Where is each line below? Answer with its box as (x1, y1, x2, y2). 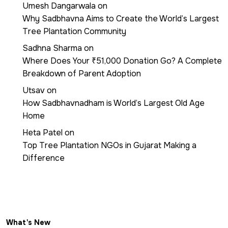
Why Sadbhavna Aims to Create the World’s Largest (22, 13, 219, 24)
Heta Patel (22, 127, 63, 138)
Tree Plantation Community (22, 25, 126, 37)
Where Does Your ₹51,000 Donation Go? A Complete (22, 55, 222, 66)
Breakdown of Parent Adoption (22, 68, 141, 79)
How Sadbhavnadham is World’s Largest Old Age (22, 97, 205, 108)
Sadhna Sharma (22, 42, 82, 53)
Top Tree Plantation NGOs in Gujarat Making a (22, 139, 196, 151)
